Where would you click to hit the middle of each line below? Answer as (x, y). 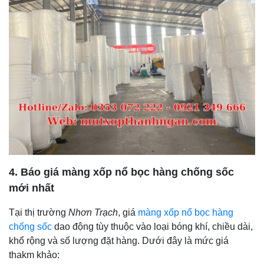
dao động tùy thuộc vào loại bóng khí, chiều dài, (152, 226)
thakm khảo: (34, 255)
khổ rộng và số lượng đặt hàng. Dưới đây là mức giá (119, 240)
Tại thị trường (39, 212)
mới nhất (32, 188)
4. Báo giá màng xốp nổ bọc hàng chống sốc (121, 172)
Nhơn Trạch (93, 212)
